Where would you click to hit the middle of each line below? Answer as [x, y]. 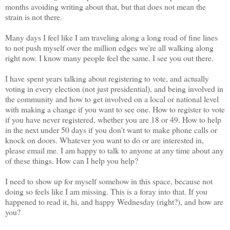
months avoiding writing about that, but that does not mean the [106, 7]
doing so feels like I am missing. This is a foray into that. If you [106, 191]
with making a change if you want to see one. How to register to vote [115, 109]
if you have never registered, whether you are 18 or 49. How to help [113, 120]
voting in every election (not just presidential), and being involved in [114, 89]
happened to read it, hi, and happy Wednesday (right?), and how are [114, 202]
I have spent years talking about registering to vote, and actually [107, 79]
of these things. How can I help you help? [73, 161]
